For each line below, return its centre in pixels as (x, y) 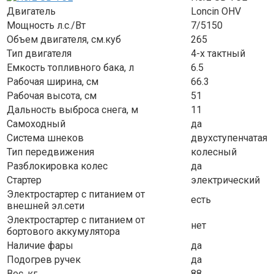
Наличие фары (40, 246)
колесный (214, 152)
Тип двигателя (39, 54)
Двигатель (31, 12)
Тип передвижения (50, 152)
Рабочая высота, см (52, 96)
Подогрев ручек (44, 260)
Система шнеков (45, 138)
